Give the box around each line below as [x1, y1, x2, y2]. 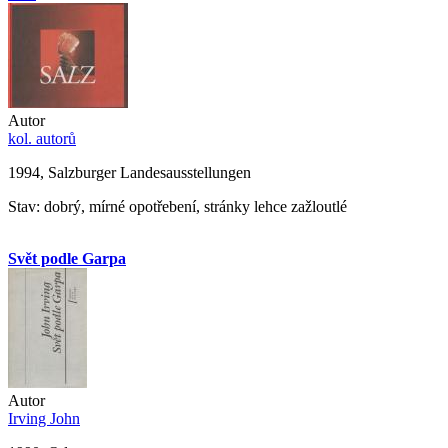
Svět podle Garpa [8, 249, 126, 267]
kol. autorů [8, 129, 76, 147]
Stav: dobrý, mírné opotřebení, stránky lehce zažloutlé [8, 197, 347, 215]
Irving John [8, 409, 80, 427]
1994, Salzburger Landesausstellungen [8, 163, 251, 181]
